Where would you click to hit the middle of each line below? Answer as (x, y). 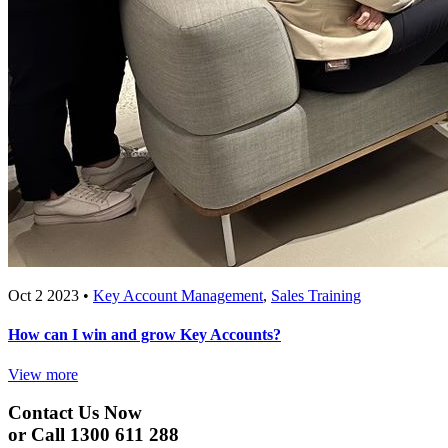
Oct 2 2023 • (50, 296)
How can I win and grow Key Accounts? (144, 335)
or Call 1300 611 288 (93, 435)
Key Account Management (178, 296)
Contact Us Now (75, 413)
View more (43, 374)
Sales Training (316, 296)
